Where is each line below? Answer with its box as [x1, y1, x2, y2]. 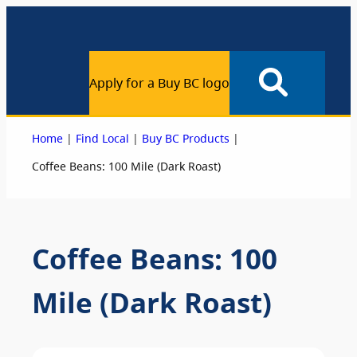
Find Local [76, 131, 129, 147]
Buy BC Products [142, 131, 229, 147]
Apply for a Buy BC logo [89, 73, 229, 92]
